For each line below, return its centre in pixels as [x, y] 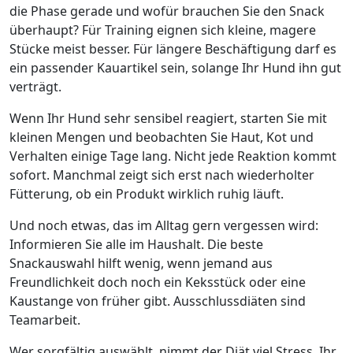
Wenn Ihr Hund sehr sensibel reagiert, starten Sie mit [168, 118]
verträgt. [35, 87]
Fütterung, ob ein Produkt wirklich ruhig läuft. [147, 194]
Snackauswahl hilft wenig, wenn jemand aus [141, 263]
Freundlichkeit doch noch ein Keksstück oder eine [158, 282]
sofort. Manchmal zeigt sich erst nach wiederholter [162, 175]
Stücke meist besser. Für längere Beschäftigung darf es [173, 49]
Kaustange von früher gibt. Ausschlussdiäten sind [158, 301]
